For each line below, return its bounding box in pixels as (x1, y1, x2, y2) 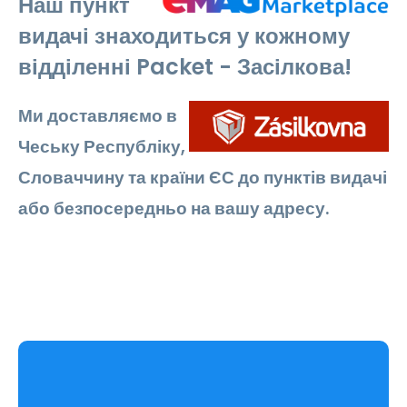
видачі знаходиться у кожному (18, 20, 350, 51)
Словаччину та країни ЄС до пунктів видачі (18, 164, 387, 190)
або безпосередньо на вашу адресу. (18, 195, 329, 221)
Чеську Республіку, (18, 134, 185, 159)
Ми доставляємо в (18, 103, 177, 128)
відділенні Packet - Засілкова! (18, 51, 352, 82)
